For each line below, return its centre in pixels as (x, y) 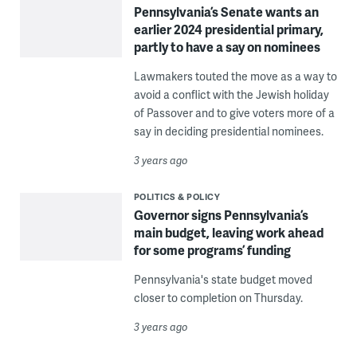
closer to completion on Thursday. (218, 297)
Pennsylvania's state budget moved (223, 279)
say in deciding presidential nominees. (228, 131)
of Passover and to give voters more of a (234, 112)
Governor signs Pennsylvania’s (221, 214)
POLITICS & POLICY (177, 196)
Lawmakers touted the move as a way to (235, 76)
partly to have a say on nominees (227, 46)
